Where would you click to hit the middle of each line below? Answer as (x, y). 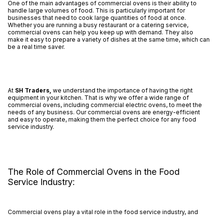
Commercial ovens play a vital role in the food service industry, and (103, 212)
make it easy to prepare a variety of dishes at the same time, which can (108, 39)
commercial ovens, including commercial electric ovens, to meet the (105, 105)
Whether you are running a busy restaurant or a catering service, (98, 25)
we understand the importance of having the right (123, 90)
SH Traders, (34, 90)
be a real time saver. (36, 46)
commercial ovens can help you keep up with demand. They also (100, 32)
